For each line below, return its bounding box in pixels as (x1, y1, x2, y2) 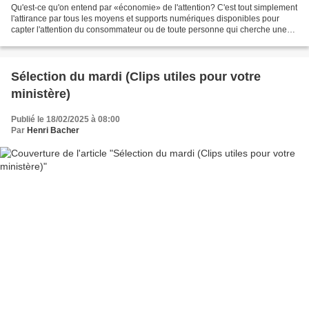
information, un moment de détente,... (11, 36, 150, 46)
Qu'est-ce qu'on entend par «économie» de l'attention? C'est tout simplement (11, 3, 297, 13)
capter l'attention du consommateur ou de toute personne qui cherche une (11, 25, 287, 35)
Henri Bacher (27, 126, 79, 136)
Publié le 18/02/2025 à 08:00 (11, 114, 120, 125)
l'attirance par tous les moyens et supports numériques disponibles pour (11, 14, 279, 24)
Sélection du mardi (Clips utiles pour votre (11, 70, 261, 84)
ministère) (11, 87, 70, 101)
